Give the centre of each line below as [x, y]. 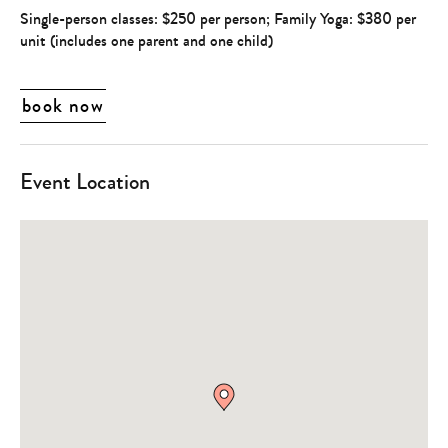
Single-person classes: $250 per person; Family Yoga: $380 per [218, 19]
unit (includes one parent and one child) [146, 41]
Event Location [85, 182]
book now [63, 106]
